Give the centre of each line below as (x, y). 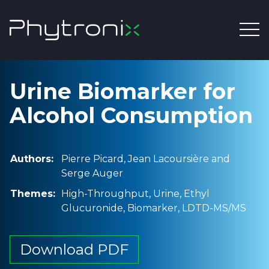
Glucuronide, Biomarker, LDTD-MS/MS (154, 208)
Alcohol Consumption (131, 115)
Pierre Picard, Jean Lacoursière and (146, 159)
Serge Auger (92, 173)
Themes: (33, 194)
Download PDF (74, 249)
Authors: (32, 159)
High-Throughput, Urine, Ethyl (135, 194)
